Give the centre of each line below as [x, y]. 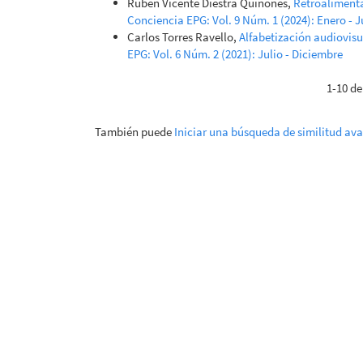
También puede [135, 131]
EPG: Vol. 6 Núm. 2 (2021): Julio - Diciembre [235, 53]
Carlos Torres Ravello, [183, 36]
